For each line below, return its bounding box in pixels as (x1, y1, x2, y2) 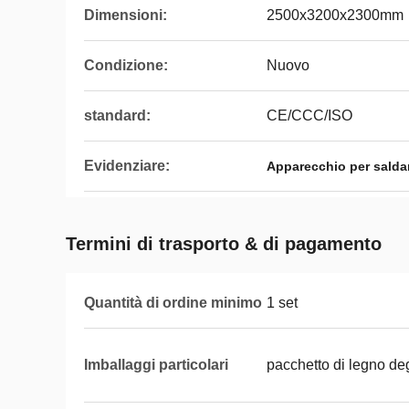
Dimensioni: (84, 7, 167, 23)
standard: (84, 108, 151, 123)
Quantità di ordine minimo (84, 295, 262, 310)
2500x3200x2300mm (267, 7, 404, 23)
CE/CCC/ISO (267, 108, 352, 123)
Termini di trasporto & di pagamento (66, 234, 382, 254)
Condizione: (84, 58, 168, 73)
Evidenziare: (84, 158, 170, 173)
